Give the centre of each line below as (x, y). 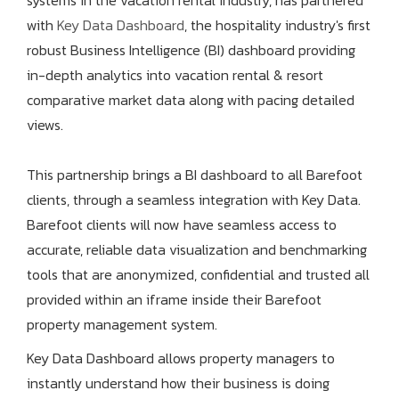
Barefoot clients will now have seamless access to (182, 225)
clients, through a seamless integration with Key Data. (194, 200)
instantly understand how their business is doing (178, 383)
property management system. (122, 325)
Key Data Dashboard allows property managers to (181, 358)
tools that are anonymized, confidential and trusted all (198, 275)
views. (45, 125)
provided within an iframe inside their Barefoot (174, 300)
